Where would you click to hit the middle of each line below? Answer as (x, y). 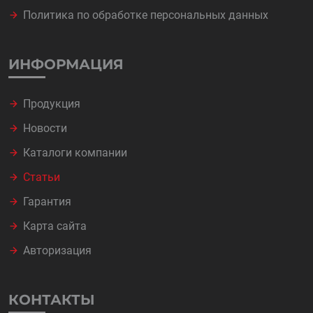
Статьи (42, 177)
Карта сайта (55, 226)
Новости (45, 128)
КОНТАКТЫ (52, 300)
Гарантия (47, 202)
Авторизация (57, 250)
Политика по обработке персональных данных (146, 15)
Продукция (52, 104)
